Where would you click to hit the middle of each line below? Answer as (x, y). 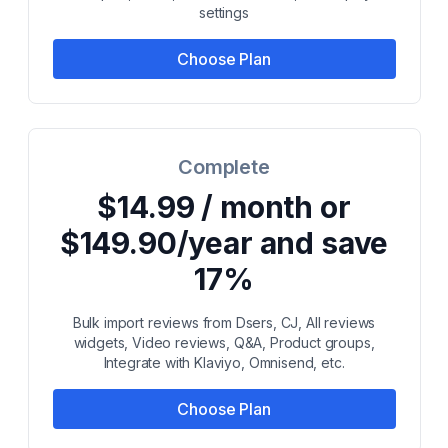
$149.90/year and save (224, 243)
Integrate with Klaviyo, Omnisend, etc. (224, 362)
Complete (224, 167)
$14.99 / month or (224, 207)
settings (224, 12)
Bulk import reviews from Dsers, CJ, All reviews (224, 322)
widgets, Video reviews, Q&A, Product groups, (224, 342)
